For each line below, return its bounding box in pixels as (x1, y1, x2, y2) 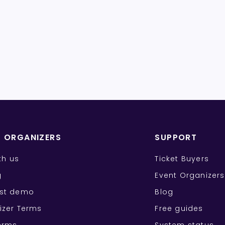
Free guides (155, 203, 203, 214)
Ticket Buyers (155, 154, 209, 164)
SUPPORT (155, 132, 197, 144)
